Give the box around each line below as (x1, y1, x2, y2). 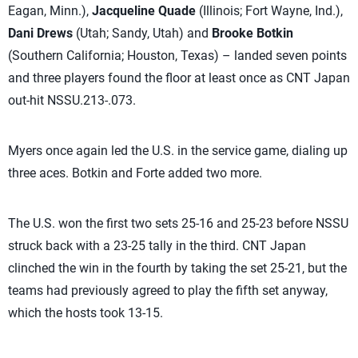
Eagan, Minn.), (8, 3, 92, 18)
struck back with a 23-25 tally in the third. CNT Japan (8, 238, 306, 253)
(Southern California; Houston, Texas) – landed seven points (8, 48, 347, 63)
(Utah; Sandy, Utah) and (76, 26, 212, 41)
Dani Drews (8, 26, 76, 41)
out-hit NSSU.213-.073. (8, 93, 139, 108)
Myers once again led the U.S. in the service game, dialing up (8, 143, 348, 158)
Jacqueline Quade (92, 3, 196, 18)
